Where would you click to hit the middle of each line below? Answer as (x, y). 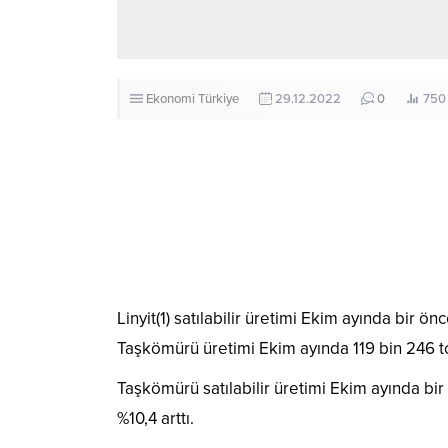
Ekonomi (170, 99)
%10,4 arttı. (155, 419)
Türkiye (218, 99)
